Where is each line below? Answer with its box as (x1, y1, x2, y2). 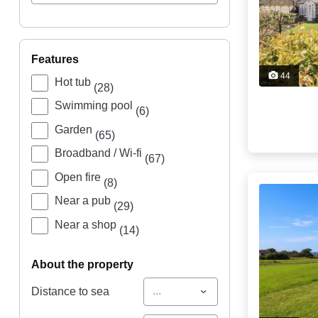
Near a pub (54, 194, 114, 207)
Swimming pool (54, 99, 136, 112)
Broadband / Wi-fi (54, 147, 145, 160)
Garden (54, 123, 95, 136)
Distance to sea (31, 285, 109, 297)
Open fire (54, 170, 104, 183)
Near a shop (54, 218, 119, 231)
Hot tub (54, 75, 94, 88)
